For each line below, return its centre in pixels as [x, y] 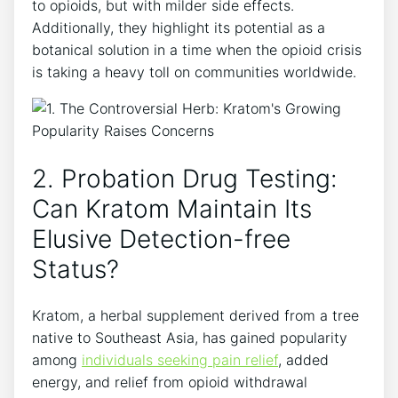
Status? [76, 269]
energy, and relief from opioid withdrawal [170, 382]
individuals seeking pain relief [180, 359]
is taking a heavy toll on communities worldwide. [194, 72]
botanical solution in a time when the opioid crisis [197, 50]
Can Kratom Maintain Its [172, 208]
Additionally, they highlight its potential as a [179, 28]
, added [303, 359]
